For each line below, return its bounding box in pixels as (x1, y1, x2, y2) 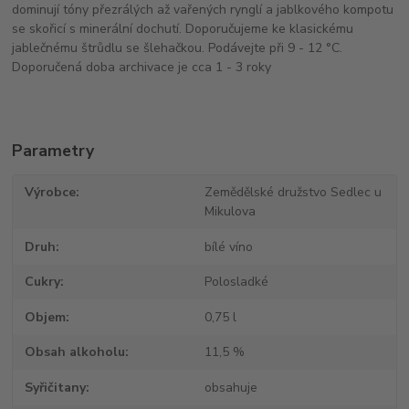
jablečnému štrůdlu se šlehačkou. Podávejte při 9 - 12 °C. (12, 39, 343, 58)
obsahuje (204, 378, 257, 396)
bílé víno (204, 237, 253, 256)
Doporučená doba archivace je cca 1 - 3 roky (12, 58, 272, 77)
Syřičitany (25, 378, 87, 396)
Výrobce (25, 184, 77, 202)
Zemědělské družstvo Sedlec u (204, 184, 382, 202)
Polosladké (204, 273, 268, 291)
